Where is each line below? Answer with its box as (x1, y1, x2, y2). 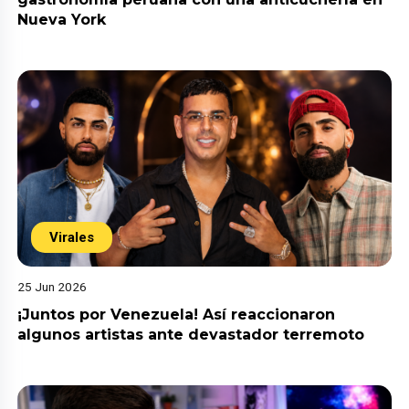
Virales (49, 228, 95, 246)
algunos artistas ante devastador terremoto (17, 325, 365, 343)
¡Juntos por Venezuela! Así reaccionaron (17, 305, 336, 323)
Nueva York (17, 11, 111, 29)
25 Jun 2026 (17, 278, 88, 294)
